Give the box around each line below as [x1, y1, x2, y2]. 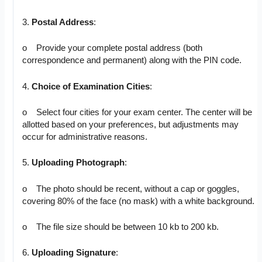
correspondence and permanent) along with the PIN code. [22, 56, 242, 65]
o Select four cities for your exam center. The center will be [22, 108, 253, 118]
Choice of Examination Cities [32, 81, 150, 91]
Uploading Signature [32, 248, 116, 258]
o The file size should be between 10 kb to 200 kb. [22, 222, 219, 232]
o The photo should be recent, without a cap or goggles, [22, 184, 240, 194]
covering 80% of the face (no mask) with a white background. [22, 196, 255, 206]
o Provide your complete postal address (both [22, 43, 203, 53]
